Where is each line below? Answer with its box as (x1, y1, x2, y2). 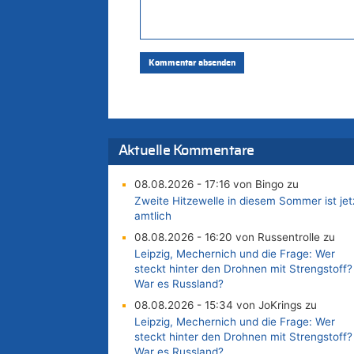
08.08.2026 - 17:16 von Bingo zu (134, 178, 299, 191)
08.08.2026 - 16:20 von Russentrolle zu (134, 231, 335, 244)
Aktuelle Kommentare (118, 144, 254, 159)
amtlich (134, 209, 171, 223)
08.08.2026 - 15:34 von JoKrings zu (134, 299, 317, 312)
